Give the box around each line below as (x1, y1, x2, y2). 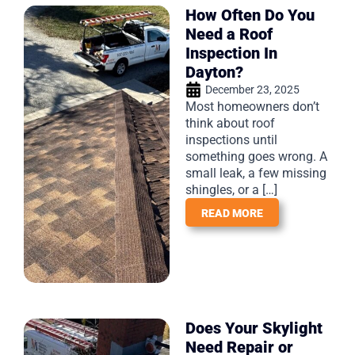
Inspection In (185, 43, 277, 63)
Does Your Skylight (185, 318, 323, 338)
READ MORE (201, 206, 263, 219)
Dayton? (185, 62, 243, 82)
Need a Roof (185, 24, 273, 44)
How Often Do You (185, 5, 315, 25)
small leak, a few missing (185, 165, 326, 181)
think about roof (185, 115, 275, 131)
